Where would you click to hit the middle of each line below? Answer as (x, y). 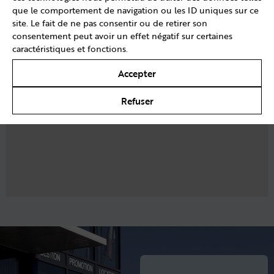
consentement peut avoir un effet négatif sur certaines (122, 36)
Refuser (137, 101)
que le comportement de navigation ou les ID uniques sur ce (135, 10)
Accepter (137, 73)
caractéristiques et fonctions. (70, 49)
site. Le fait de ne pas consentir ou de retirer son (110, 23)
